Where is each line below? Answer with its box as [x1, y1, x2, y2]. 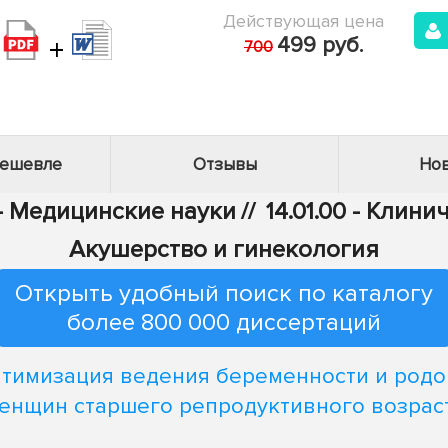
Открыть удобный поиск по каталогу [15, 279, 433, 308]
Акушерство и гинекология [69, 235, 379, 264]
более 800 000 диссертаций [67, 308, 381, 337]
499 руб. [277, 32, 363, 59]
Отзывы [192, 154, 257, 175]
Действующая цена [223, 10, 384, 32]
